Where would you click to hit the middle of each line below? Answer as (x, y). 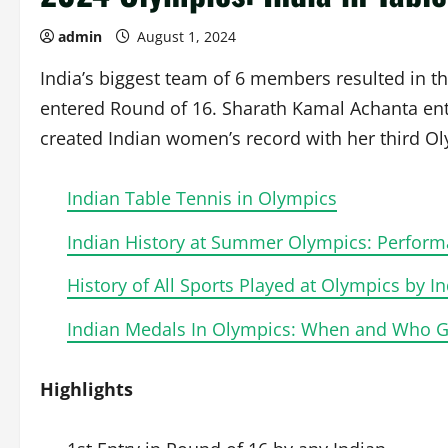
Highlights (86, 388)
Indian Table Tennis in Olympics (202, 198)
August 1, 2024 (186, 36)
